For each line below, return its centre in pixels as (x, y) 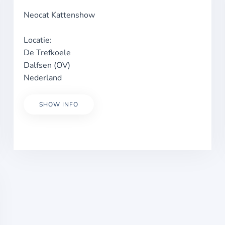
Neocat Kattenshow (59, 15)
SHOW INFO (59, 104)
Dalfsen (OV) (47, 65)
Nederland (42, 78)
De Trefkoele (47, 53)
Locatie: (37, 40)
